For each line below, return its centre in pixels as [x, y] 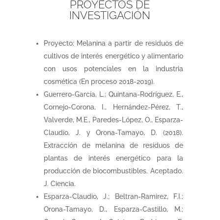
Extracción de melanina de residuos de [113, 145]
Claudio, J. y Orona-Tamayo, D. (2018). [113, 132]
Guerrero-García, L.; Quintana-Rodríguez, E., [113, 94]
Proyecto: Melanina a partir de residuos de [113, 43]
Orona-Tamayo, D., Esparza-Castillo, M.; [113, 209]
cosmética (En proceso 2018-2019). [99, 81]
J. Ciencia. [59, 183]
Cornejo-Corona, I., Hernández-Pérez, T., [113, 107]
